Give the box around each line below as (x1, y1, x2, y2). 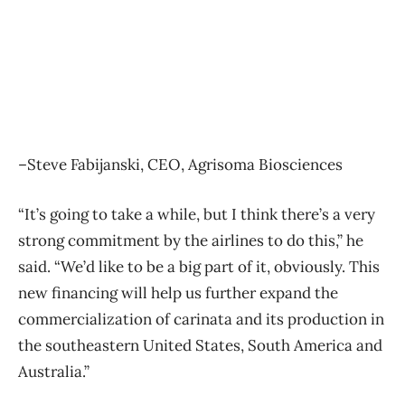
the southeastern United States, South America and (18, 334, 382, 355)
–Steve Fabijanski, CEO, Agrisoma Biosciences (18, 154, 343, 174)
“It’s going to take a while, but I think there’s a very (18, 203, 375, 224)
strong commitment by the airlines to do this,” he (18, 230, 363, 250)
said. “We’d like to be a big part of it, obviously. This (18, 256, 380, 277)
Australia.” (18, 361, 89, 381)
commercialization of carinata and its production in (18, 308, 384, 329)
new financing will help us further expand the (18, 282, 338, 303)
